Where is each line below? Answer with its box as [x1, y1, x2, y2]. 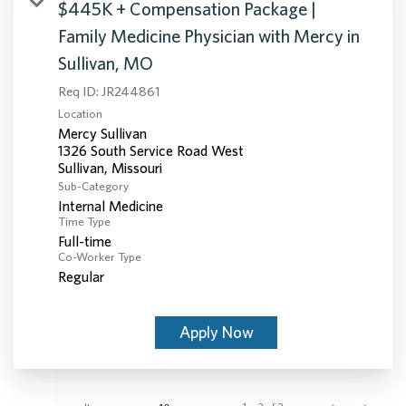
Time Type [58, 214, 111, 228]
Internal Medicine [58, 197, 163, 214]
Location [58, 106, 102, 121]
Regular [58, 267, 104, 285]
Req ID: [58, 82, 101, 99]
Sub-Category [58, 179, 129, 193]
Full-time [58, 232, 111, 249]
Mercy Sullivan [58, 124, 147, 141]
